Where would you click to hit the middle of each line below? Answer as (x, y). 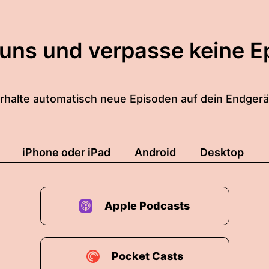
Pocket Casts (147, 256)
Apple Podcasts (147, 206)
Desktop (222, 152)
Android (155, 152)
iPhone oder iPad (66, 152)
